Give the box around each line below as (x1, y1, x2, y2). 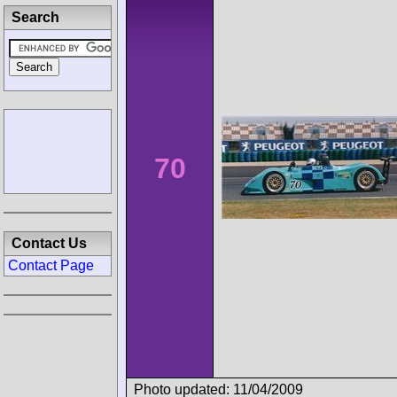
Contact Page (8, 258, 94, 273)
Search (12, 10, 59, 25)
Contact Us (12, 236, 87, 251)
